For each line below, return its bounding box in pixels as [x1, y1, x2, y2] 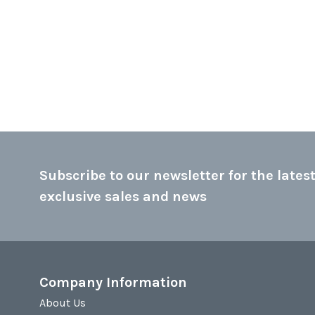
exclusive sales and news [39, 188, 207, 205]
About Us [39, 296, 86, 309]
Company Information [39, 274, 187, 290]
